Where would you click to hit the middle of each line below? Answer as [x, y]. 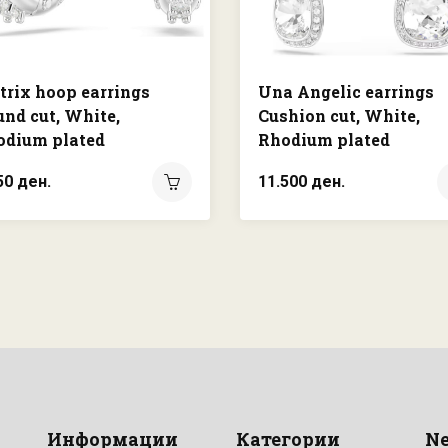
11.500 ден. [301, 181]
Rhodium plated [324, 139]
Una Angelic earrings [346, 91]
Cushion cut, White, [339, 115]
